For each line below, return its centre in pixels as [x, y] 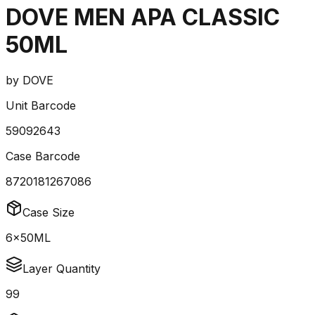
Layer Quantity [62, 269]
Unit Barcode [41, 106]
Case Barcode [43, 156]
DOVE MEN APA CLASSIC [143, 17]
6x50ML [28, 238]
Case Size [49, 213]
